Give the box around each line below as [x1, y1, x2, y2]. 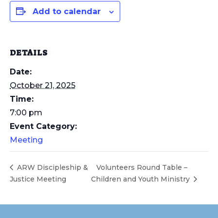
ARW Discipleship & [15, 163, 88, 172]
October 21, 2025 [10, 81, 75, 90]
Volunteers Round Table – [96, 163, 188, 172]
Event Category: [10, 122, 77, 131]
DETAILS [10, 48, 48, 58]
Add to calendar [33, 7, 101, 16]
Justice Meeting [10, 174, 66, 183]
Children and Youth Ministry [91, 174, 192, 183]
